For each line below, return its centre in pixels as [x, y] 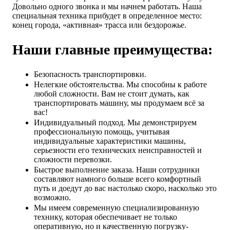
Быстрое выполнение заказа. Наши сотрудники [117, 170]
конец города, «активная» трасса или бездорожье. [99, 25]
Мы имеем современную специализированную [117, 208]
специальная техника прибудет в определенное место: [107, 16]
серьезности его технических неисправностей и [118, 150]
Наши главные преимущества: [112, 50]
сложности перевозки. [73, 160]
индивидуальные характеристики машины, [110, 141]
